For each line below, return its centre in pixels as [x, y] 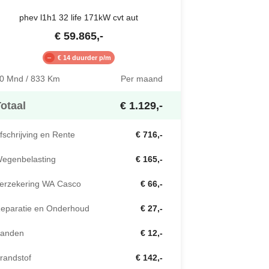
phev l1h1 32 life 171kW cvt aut [79, 17]
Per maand [142, 79]
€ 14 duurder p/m [84, 58]
